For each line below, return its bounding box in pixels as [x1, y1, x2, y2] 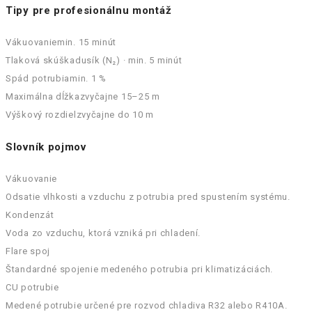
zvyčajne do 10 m [76, 109, 154, 120]
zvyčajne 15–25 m [79, 91, 160, 102]
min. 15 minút [57, 36, 117, 47]
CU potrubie [6, 281, 59, 292]
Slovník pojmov [6, 140, 86, 153]
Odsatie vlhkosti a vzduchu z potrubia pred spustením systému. [6, 191, 290, 202]
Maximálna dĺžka [6, 91, 80, 102]
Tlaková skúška [6, 54, 75, 65]
